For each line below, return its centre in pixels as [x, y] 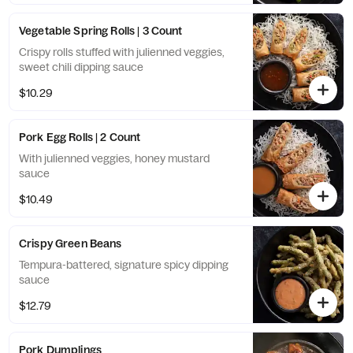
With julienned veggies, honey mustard [114, 158]
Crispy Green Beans [71, 243]
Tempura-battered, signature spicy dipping [124, 265]
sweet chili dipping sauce [81, 67]
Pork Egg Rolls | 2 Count [80, 137]
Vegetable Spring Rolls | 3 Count [101, 31]
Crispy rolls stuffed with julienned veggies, [122, 52]
